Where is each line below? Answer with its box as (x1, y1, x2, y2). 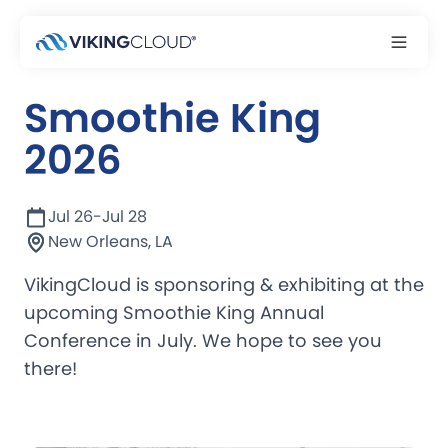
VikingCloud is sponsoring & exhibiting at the (24, 272, 424, 298)
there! (24, 356, 77, 382)
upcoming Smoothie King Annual (24, 300, 324, 326)
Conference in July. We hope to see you (24, 328, 382, 354)
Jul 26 (48, 205, 93, 229)
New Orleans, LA (48, 230, 173, 254)
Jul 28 (102, 205, 147, 229)
